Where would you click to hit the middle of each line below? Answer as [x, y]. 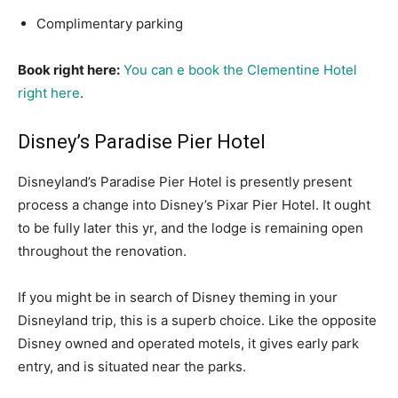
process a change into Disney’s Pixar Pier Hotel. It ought [194, 205]
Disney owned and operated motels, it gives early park [188, 344]
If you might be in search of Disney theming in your [178, 298]
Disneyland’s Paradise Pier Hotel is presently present [185, 182]
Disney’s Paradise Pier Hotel [142, 142]
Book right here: [69, 70]
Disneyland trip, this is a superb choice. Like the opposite [197, 321]
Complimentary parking [110, 24]
